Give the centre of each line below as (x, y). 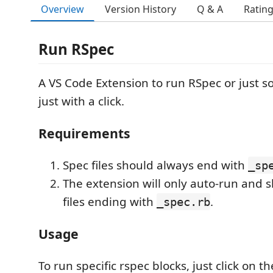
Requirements (84, 133)
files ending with (110, 201)
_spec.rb (183, 201)
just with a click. (81, 101)
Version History (140, 9)
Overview (62, 9)
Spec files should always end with (155, 165)
